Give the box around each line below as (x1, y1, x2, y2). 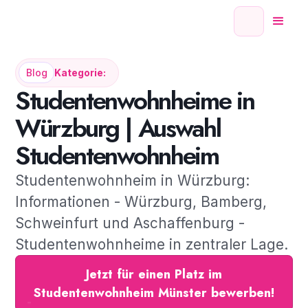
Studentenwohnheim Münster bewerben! (34, 283, 274, 302)
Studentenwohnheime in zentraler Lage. (14, 236, 288, 254)
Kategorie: (54, 67, 106, 78)
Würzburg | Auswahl (14, 110, 221, 147)
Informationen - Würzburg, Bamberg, (14, 193, 267, 211)
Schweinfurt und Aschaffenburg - (14, 214, 245, 232)
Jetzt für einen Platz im (86, 264, 222, 283)
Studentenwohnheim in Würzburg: (14, 172, 250, 190)
